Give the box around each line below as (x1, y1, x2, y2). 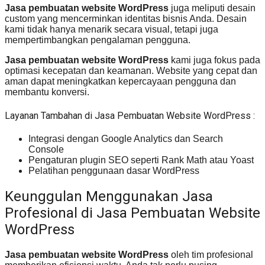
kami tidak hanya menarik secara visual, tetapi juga (5, 24, 218, 34)
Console (28, 144, 64, 155)
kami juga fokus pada (169, 54, 260, 65)
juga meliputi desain (169, 2, 256, 13)
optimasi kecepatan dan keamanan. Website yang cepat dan (5, 65, 257, 76)
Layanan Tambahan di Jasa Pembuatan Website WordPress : (5, 110, 255, 122)
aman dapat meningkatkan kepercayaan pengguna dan (5, 76, 236, 86)
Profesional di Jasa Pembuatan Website (5, 205, 260, 222)
